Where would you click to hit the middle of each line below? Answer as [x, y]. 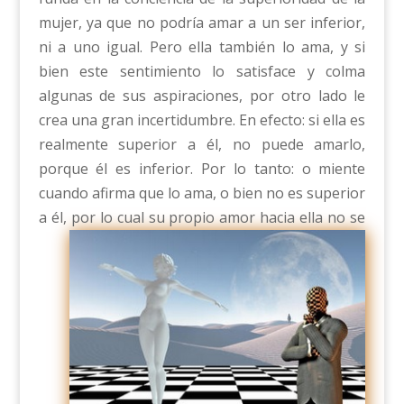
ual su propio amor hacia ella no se [244, 218]
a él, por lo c [81, 218]
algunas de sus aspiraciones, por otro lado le [202, 96]
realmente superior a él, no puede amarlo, [202, 145]
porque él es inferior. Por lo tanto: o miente [202, 169]
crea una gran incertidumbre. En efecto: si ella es [202, 120]
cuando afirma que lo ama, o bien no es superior [202, 193]
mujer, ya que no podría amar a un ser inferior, [202, 23]
